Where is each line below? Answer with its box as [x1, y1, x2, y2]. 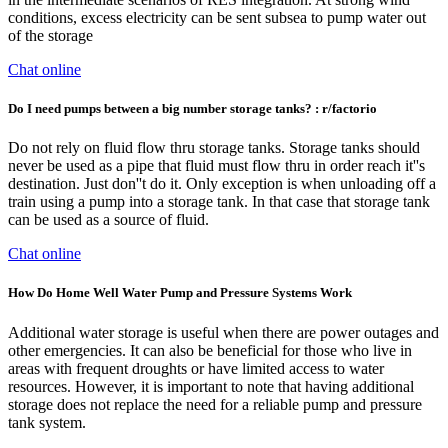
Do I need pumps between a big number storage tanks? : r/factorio [8, 101, 377, 117]
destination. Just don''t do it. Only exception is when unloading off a [8, 175, 436, 193]
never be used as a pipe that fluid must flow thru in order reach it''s [8, 157, 425, 175]
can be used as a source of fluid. [8, 211, 209, 229]
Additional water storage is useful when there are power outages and [8, 323, 439, 341]
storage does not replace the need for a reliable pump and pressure [8, 395, 422, 413]
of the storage [8, 26, 93, 44]
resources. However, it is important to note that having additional [8, 377, 414, 395]
